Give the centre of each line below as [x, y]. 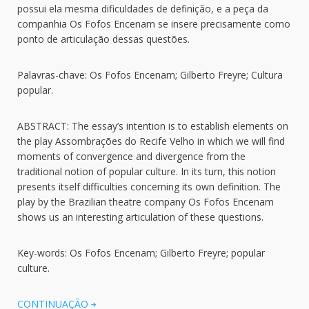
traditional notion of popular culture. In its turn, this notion [147, 171]
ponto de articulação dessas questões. [103, 39]
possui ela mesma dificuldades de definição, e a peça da [143, 9]
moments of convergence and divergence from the [131, 156]
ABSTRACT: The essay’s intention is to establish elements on [153, 126]
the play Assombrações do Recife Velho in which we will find [151, 141]
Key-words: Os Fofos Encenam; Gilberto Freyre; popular [141, 253]
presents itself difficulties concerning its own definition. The [149, 187]
